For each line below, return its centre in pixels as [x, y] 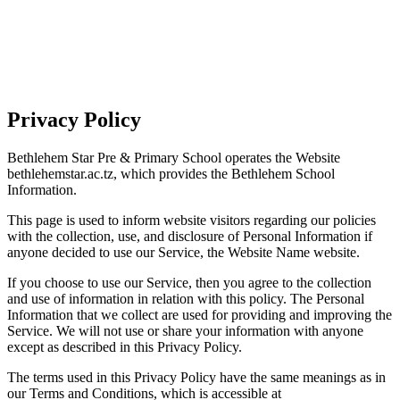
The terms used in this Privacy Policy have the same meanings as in [196, 378]
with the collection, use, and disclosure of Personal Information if [190, 237]
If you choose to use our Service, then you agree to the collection [189, 283]
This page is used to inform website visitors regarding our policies [192, 221]
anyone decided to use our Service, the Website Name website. [183, 253]
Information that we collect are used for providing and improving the [200, 315]
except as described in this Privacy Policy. [125, 347]
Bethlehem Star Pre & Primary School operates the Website [174, 158]
